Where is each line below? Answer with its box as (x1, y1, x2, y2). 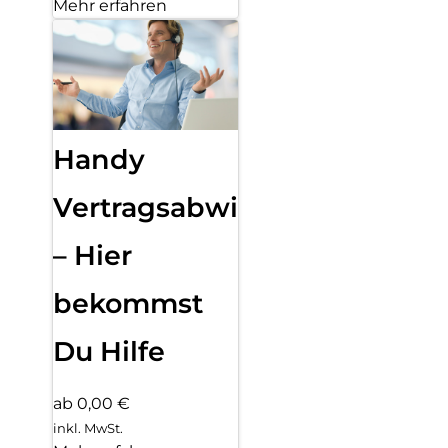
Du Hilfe (53, 334, 165, 368)
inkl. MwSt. (53, 419, 123, 436)
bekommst (53, 286, 203, 320)
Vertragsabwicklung (53, 190, 335, 224)
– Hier (53, 238, 132, 272)
